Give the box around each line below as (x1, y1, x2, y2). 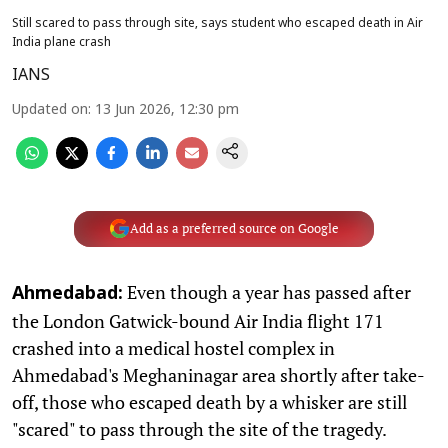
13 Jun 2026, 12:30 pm (95, 101, 239, 119)
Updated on (12, 101, 88, 119)
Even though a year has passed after (123, 279, 411, 304)
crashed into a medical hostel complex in (12, 335, 335, 360)
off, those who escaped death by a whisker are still (12, 389, 407, 414)
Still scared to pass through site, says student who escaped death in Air (12, 16, 423, 31)
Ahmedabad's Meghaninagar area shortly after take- (12, 362, 425, 387)
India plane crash (12, 35, 111, 50)
